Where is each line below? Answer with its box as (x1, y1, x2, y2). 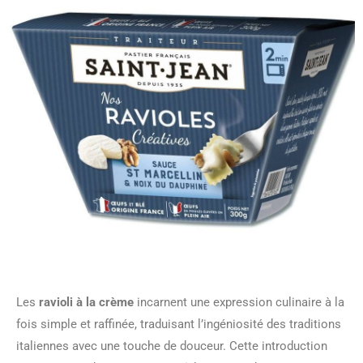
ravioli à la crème (39, 295, 134, 310)
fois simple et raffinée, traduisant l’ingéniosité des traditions (16, 317, 341, 331)
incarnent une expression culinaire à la (134, 295, 344, 310)
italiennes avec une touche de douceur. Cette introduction (16, 339, 327, 353)
